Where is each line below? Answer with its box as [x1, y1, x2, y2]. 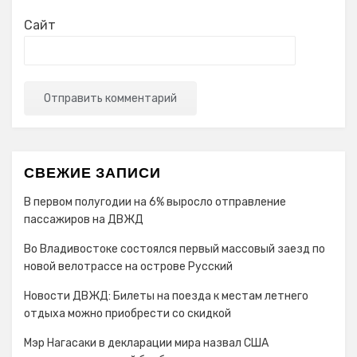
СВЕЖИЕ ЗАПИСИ [24, 163, 161, 182]
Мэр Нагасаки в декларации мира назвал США [24, 336, 269, 350]
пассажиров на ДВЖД [24, 213, 143, 226]
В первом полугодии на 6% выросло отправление [24, 195, 286, 209]
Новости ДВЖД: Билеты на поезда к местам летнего [24, 289, 308, 303]
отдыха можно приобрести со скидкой [24, 307, 231, 320]
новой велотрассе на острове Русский [24, 260, 233, 273]
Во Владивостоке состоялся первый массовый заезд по [24, 242, 325, 256]
